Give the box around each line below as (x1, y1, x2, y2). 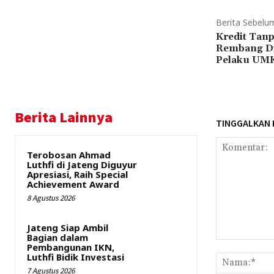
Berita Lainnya (15, 107, 113, 127)
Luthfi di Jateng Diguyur (27, 158, 137, 171)
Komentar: (215, 240, 256, 251)
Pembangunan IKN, (27, 240, 114, 253)
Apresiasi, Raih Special (27, 168, 128, 180)
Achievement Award (27, 177, 119, 190)
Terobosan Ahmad (27, 148, 111, 161)
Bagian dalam (27, 231, 88, 243)
